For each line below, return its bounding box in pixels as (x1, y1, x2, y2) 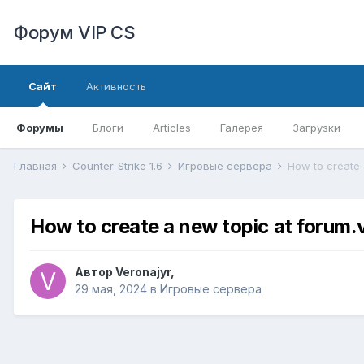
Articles (153, 121, 191, 134)
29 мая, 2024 (75, 282, 147, 297)
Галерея (220, 121, 263, 134)
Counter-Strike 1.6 (72, 159, 166, 172)
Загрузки (292, 121, 340, 134)
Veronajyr (115, 265, 171, 279)
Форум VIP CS (14, 22, 135, 43)
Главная (14, 159, 60, 172)
